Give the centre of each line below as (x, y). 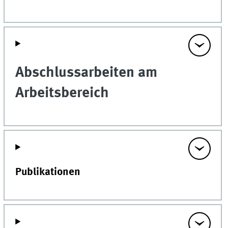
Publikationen (48, 173)
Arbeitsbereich (62, 93)
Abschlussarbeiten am (87, 73)
